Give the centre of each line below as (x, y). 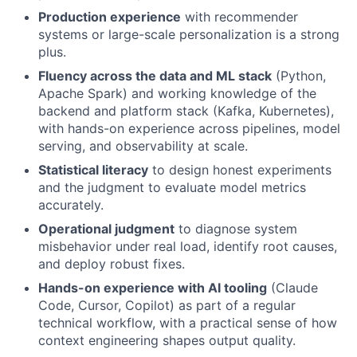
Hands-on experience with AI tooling (153, 288)
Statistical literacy (93, 170)
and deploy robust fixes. (112, 264)
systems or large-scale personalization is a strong (189, 34)
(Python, (299, 76)
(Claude (292, 288)
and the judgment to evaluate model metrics (172, 187)
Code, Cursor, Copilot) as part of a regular (167, 305)
